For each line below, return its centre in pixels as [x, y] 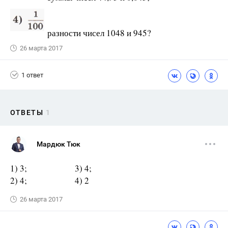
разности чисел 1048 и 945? [98, 33]
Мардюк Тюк [59, 144]
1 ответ [32, 75]
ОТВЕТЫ [27, 113]
